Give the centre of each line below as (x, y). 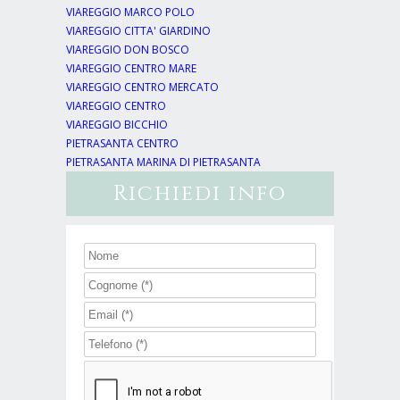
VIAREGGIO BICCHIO (117, 125)
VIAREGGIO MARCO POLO (130, 12)
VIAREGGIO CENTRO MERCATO (142, 87)
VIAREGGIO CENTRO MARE (131, 69)
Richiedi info (200, 194)
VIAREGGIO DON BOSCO (128, 50)
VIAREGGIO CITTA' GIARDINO (138, 31)
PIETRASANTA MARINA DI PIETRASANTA (163, 162)
